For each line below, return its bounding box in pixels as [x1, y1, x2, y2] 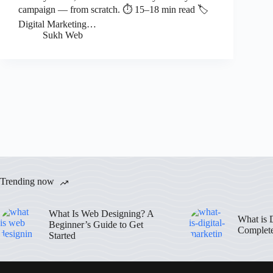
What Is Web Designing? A [49, 208, 154, 219]
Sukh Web [43, 29, 83, 40]
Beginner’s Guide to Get [49, 219, 143, 230]
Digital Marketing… [18, 18, 96, 29]
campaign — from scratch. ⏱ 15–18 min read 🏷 [18, 4, 208, 15]
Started [49, 230, 76, 241]
